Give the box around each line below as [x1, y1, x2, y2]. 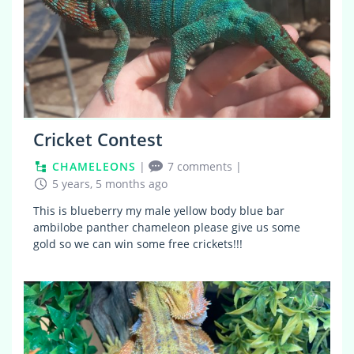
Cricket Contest [33, 126, 163, 151]
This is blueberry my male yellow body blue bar [33, 202, 284, 218]
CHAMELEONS [52, 158, 136, 174]
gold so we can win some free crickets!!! [33, 235, 243, 251]
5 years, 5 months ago [52, 175, 168, 191]
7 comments [168, 158, 232, 174]
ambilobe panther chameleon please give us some [33, 219, 300, 235]
